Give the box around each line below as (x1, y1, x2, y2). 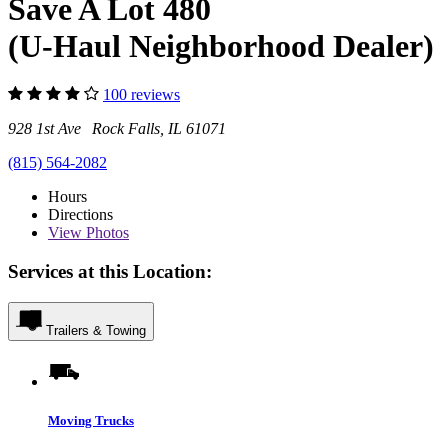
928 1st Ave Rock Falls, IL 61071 (8, 120, 226, 138)
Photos (82, 224, 129, 242)
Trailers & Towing (46, 322, 146, 338)
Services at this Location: (8, 260, 212, 282)
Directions (48, 206, 113, 224)
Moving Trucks (48, 412, 134, 428)
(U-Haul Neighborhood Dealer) (8, 27, 434, 64)
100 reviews (103, 86, 180, 104)
